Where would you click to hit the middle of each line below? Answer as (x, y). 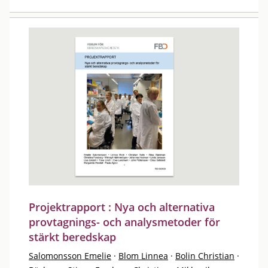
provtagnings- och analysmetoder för (124, 222)
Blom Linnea (143, 256)
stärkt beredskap (72, 237)
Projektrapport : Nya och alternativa (122, 207)
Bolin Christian (205, 256)
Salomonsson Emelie (70, 256)
